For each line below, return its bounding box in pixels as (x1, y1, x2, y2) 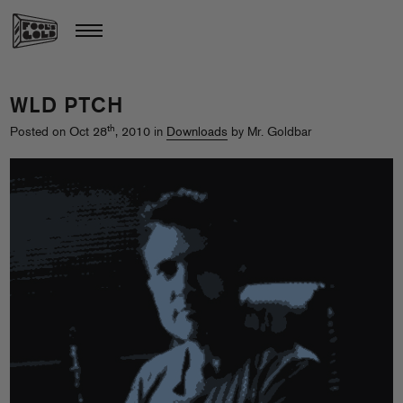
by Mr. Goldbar (228, 126, 311, 139)
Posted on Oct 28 (10, 126, 107, 139)
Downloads (166, 126, 228, 139)
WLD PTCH (10, 96, 123, 118)
